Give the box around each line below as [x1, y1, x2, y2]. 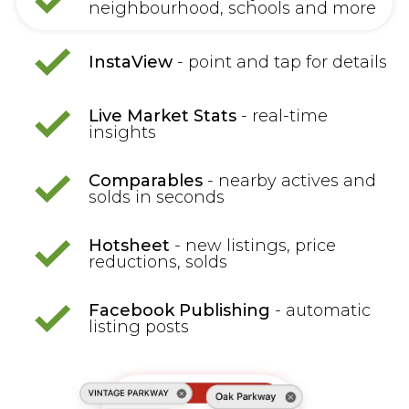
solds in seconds [88, 187, 225, 208]
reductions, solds [88, 252, 227, 273]
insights [88, 122, 156, 143]
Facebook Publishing [88, 300, 270, 321]
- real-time [236, 106, 328, 127]
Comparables [88, 171, 203, 192]
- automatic [269, 300, 371, 321]
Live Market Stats [88, 106, 236, 127]
